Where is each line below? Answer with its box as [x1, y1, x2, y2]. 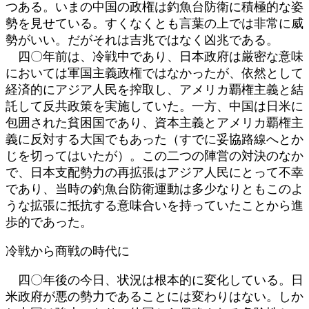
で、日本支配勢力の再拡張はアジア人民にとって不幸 [6, 165, 303, 179]
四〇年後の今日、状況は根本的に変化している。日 [6, 272, 303, 287]
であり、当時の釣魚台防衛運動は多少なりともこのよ [6, 181, 303, 196]
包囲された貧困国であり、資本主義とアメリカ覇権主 [6, 115, 303, 130]
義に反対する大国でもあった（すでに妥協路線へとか [6, 132, 303, 146]
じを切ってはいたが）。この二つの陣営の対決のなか [6, 148, 303, 163]
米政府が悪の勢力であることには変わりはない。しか [6, 289, 303, 303]
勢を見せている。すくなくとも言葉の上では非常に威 [6, 16, 303, 30]
